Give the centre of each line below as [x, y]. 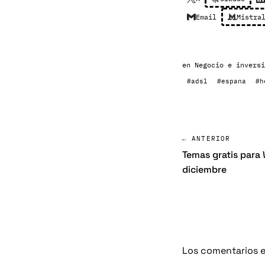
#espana [232, 81]
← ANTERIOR [206, 138]
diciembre [204, 169]
